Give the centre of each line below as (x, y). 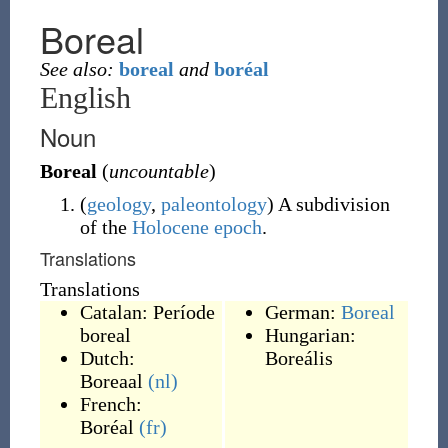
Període (183, 312)
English (85, 97)
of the (105, 227)
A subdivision (331, 204)
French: (110, 404)
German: (302, 312)
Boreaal (111, 381)
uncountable (158, 171)
